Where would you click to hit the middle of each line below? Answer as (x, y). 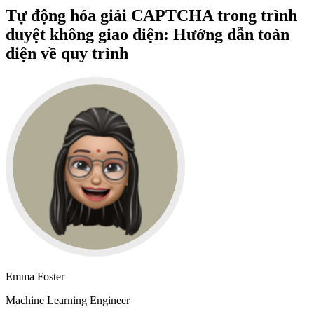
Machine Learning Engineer (68, 300)
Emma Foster (35, 276)
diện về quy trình (67, 53)
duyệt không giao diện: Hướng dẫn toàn (148, 34)
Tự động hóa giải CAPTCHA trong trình (151, 15)
